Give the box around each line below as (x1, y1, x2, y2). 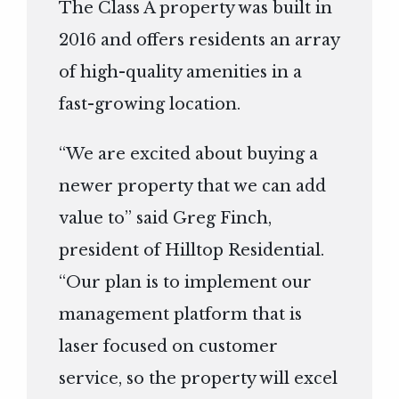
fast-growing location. (59, 94, 241, 115)
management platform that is (59, 305, 303, 325)
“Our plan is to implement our (59, 273, 313, 293)
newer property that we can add (59, 176, 327, 197)
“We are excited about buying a (59, 144, 319, 165)
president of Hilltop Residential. (59, 240, 325, 261)
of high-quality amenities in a (59, 62, 303, 83)
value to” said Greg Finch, (59, 208, 273, 229)
